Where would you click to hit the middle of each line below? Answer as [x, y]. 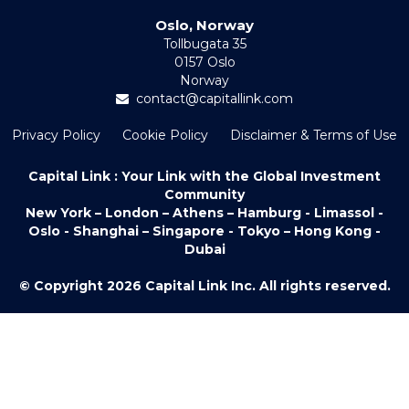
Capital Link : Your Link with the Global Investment [204, 176]
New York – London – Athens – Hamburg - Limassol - [204, 212]
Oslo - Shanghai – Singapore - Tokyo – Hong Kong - [204, 231]
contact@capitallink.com [215, 98]
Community [204, 194]
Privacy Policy [56, 135]
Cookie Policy [165, 135]
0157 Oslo [204, 62]
